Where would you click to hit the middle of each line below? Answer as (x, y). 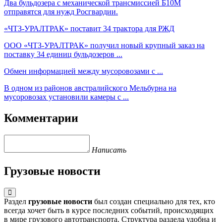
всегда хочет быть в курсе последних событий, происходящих (109, 210)
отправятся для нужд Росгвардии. (61, 12)
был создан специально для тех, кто (154, 201)
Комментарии (41, 118)
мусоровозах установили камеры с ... (66, 97)
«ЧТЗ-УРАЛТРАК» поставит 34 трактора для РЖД (89, 29)
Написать (109, 150)
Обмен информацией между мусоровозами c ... (83, 71)
